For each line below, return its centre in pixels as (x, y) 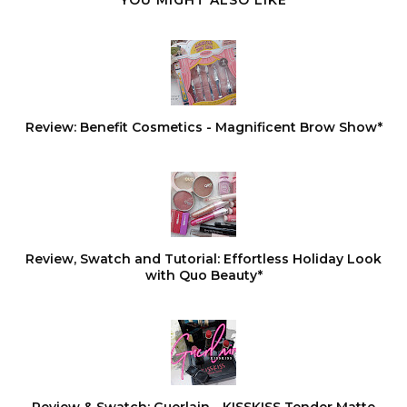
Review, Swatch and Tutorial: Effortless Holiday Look (203, 259)
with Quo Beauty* (203, 276)
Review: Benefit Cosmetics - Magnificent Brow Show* (203, 128)
